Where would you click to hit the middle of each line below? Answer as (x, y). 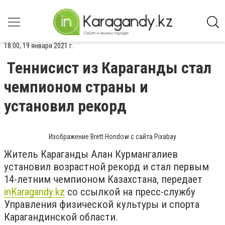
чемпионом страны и (76, 87)
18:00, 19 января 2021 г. (39, 46)
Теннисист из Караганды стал (109, 68)
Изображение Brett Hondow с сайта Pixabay (113, 137)
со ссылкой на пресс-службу (130, 192)
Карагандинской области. (61, 217)
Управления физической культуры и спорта (102, 204)
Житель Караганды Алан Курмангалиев (91, 154)
